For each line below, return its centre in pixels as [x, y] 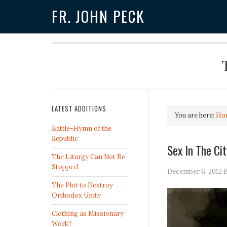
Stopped [65, 167]
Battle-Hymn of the [82, 129]
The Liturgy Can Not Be [88, 157]
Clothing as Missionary [88, 213]
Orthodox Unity [76, 195]
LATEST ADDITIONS [79, 109]
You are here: [195, 116]
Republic [65, 139]
